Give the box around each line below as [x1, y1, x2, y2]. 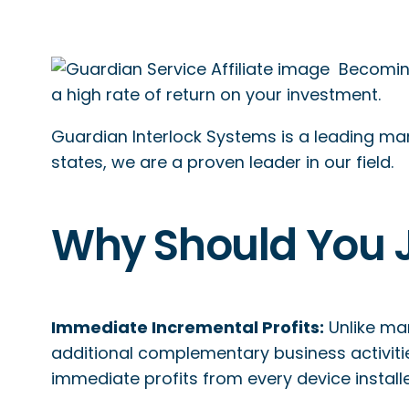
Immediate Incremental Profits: [51, 316, 324, 339]
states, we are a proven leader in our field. [51, 151, 393, 174]
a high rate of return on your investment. [51, 83, 381, 107]
